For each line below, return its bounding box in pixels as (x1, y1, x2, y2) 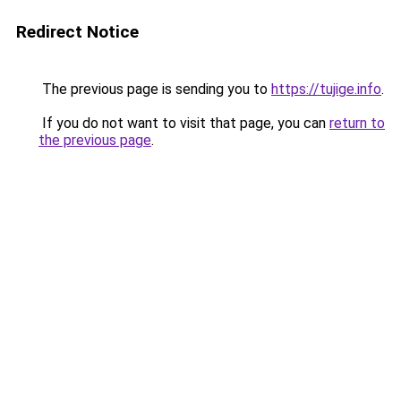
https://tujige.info (271, 81, 381, 98)
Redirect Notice (16, 21, 139, 42)
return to (329, 115, 385, 132)
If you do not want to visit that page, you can (38, 115, 329, 132)
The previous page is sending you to (38, 81, 271, 98)
